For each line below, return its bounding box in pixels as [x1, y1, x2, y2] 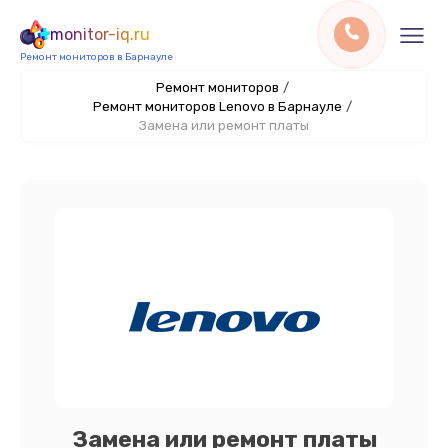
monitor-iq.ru [50, 25, 150, 44]
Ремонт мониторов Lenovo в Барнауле [92, 99, 342, 114]
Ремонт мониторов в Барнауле [20, 51, 173, 63]
